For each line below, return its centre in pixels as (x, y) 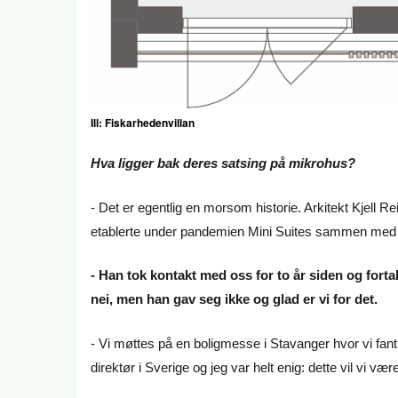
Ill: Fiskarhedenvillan (144, 123)
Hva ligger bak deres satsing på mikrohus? (223, 163)
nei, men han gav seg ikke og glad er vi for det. (236, 299)
